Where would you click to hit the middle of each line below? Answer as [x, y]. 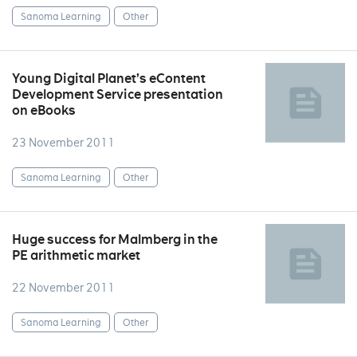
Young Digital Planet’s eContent [109, 78]
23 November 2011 [63, 143]
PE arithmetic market [76, 255]
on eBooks [44, 110]
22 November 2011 [63, 288]
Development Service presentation [118, 94]
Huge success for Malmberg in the [115, 239]
